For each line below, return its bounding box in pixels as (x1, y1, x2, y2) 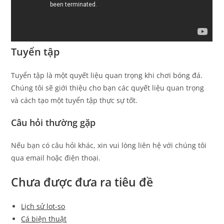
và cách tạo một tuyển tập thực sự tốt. (11, 95, 138, 105)
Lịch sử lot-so (21, 201, 65, 211)
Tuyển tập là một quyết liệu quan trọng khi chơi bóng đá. (11, 70, 203, 80)
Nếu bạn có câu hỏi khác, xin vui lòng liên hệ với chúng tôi (11, 140, 207, 150)
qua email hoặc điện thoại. (11, 152, 101, 162)
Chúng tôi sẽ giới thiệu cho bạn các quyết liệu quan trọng (11, 82, 204, 92)
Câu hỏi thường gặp (11, 116, 96, 128)
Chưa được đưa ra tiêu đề (11, 173, 153, 190)
